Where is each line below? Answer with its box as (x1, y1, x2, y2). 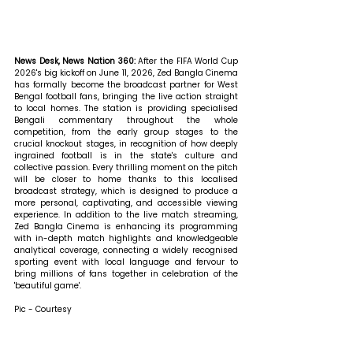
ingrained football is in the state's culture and (14, 150, 238, 162)
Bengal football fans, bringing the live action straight (14, 91, 238, 103)
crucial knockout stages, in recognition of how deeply (14, 138, 238, 150)
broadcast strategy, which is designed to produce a (14, 185, 238, 198)
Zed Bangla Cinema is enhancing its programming (14, 221, 238, 233)
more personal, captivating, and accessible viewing (14, 197, 238, 210)
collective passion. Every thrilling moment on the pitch (14, 162, 238, 174)
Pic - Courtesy (14, 303, 72, 316)
